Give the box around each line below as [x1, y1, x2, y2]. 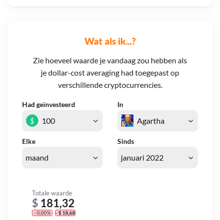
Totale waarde [32, 189, 72, 197]
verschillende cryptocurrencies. [57, 80, 163, 90]
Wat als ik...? [84, 35, 136, 47]
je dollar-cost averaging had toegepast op [41, 68, 179, 78]
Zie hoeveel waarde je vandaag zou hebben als [33, 55, 187, 65]
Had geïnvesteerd [22, 100, 75, 109]
